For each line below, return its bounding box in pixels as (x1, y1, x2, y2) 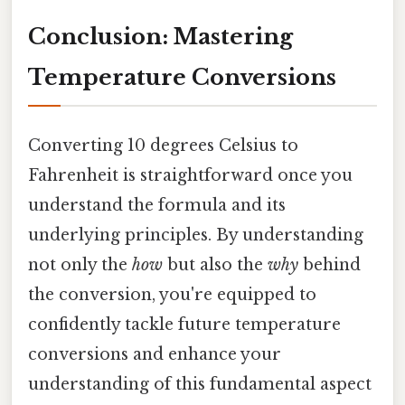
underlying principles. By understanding (28, 224, 363, 245)
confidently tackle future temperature (28, 314, 341, 334)
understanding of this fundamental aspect (28, 373, 372, 394)
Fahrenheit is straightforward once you (28, 165, 353, 185)
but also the (163, 254, 268, 275)
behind (298, 254, 361, 275)
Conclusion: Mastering (28, 24, 293, 51)
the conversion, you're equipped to (28, 284, 316, 305)
